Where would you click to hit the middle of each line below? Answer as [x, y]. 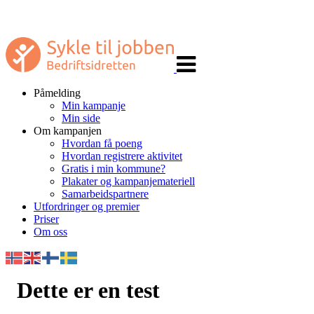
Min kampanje [94, 105]
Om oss [50, 232]
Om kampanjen [68, 131]
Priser [46, 219]
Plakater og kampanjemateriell [128, 181]
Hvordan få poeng [102, 143]
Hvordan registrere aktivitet [122, 156]
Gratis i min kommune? [114, 169]
